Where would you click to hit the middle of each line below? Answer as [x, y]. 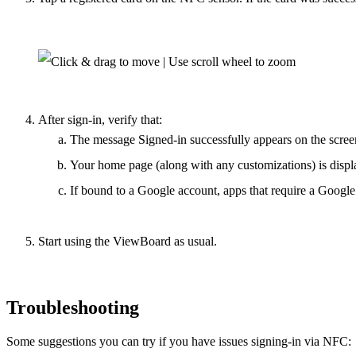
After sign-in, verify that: [100, 120]
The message [104, 140]
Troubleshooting [73, 308]
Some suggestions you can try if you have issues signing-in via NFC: [179, 341]
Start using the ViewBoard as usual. [128, 242]
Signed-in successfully [194, 140]
